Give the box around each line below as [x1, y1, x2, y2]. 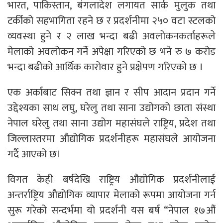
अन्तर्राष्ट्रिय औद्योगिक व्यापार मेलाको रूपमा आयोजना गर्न [7, 186, 216, 204]
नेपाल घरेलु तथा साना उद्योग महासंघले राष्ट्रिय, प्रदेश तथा [7, 114, 216, 132]
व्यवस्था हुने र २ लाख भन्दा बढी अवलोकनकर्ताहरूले [7, 27, 216, 45]
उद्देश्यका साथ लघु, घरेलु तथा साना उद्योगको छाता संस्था [7, 99, 216, 117]
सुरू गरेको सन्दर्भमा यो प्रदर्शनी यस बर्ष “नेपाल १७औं [7, 202, 216, 220]
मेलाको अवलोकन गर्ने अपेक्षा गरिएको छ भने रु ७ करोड [7, 43, 216, 61]
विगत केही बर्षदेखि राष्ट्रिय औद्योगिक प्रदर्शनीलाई [7, 171, 216, 189]
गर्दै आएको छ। [7, 145, 61, 163]
